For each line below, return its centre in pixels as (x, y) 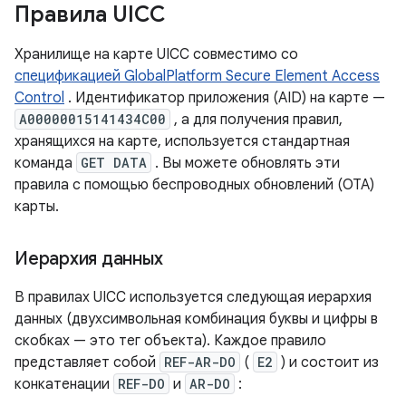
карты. (37, 207)
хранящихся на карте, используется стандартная (182, 141)
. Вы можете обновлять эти (246, 163)
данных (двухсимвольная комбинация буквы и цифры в (196, 319)
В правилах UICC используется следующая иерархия (193, 297)
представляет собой (87, 362)
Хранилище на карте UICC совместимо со (156, 54)
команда (45, 163)
